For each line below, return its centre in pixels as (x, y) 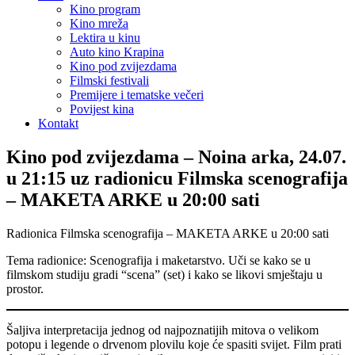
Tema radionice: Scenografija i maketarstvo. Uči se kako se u (158, 260)
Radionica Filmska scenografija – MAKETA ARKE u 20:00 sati (168, 233)
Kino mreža (99, 23)
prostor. (25, 288)
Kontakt (58, 123)
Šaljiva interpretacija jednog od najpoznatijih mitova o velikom (162, 330)
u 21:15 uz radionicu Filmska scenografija (177, 178)
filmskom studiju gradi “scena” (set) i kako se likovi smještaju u (164, 274)
